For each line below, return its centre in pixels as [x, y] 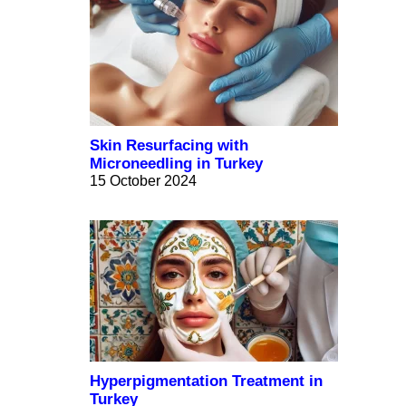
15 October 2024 [143, 181]
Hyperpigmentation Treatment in [206, 382]
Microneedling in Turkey [176, 164]
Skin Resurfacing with [169, 146]
